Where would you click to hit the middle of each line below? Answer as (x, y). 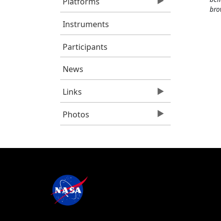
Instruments (86, 24)
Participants (85, 47)
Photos (76, 114)
